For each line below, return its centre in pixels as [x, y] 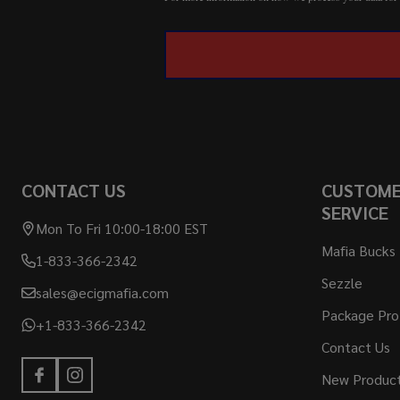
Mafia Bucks [358, 251]
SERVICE [355, 213]
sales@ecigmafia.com [102, 293]
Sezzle [342, 283]
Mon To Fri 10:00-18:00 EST [122, 229]
